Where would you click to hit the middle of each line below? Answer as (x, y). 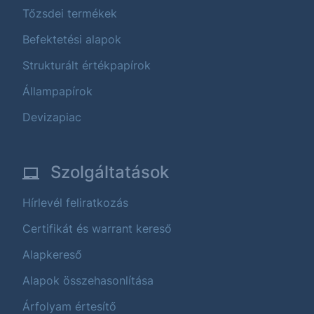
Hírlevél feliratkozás (75, 203)
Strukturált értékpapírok (87, 66)
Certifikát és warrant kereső (97, 229)
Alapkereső (52, 255)
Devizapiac (52, 117)
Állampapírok (57, 91)
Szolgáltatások (110, 172)
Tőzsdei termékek (70, 14)
